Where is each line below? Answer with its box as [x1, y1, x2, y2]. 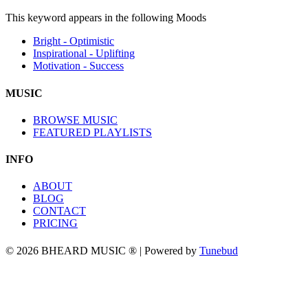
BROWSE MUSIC [33, 113, 118, 126]
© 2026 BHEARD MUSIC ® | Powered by [5, 244, 199, 256]
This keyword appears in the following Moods [5, 12, 206, 24]
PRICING [33, 217, 78, 230]
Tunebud [199, 244, 238, 256]
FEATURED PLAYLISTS [33, 126, 152, 138]
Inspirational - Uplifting [33, 47, 135, 60]
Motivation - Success [33, 60, 124, 72]
